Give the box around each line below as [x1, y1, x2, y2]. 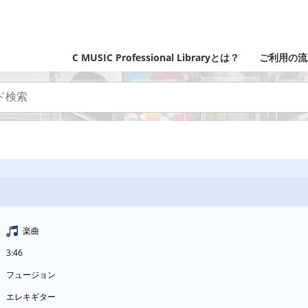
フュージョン [6, 268, 64, 280]
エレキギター [6, 290, 64, 302]
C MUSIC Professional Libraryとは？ [72, 50, 239, 64]
